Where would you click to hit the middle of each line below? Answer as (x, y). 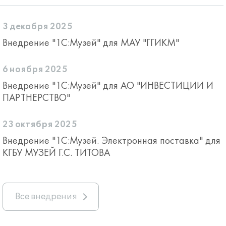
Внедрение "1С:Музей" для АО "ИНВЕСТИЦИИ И (108, 85)
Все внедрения (46, 197)
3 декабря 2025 (38, 27)
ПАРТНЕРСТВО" (36, 97)
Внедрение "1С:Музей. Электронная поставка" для (111, 140)
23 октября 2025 (40, 125)
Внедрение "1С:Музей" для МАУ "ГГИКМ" (91, 42)
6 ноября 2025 (35, 70)
